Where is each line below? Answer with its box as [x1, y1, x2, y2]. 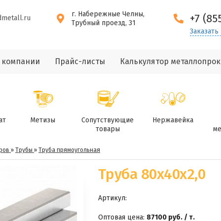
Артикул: [98, 194, 127, 202]
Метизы [30, 116, 55, 124]
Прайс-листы [54, 57, 105, 66]
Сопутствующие [81, 116, 134, 124]
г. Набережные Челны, [72, 10, 145, 18]
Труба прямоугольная [38, 147, 100, 153]
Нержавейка [152, 116, 193, 124]
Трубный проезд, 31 [72, 19, 136, 27]
